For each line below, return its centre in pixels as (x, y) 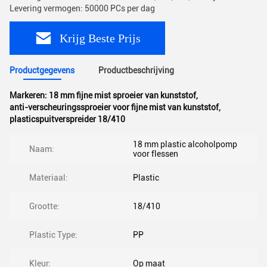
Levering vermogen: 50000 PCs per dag (82, 8)
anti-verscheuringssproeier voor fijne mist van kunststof (114, 107)
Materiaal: (49, 178)
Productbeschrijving (136, 70)
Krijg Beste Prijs (100, 38)
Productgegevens (42, 70)
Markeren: (29, 95)
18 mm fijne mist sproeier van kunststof (122, 95)
